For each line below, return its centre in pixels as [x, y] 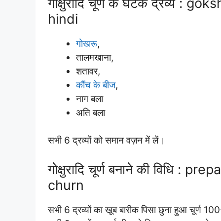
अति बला [91, 112]
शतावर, [88, 71]
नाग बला [90, 99]
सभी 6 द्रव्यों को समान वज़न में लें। [106, 140]
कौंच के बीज [96, 85]
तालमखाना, [95, 57]
